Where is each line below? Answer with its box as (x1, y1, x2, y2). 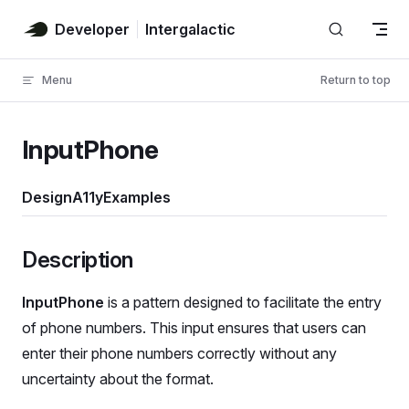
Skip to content (22, 18, 107, 32)
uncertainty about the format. (22, 370, 214, 388)
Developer (55, 19, 130, 38)
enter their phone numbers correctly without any (22, 344, 337, 362)
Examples (103, 188, 171, 206)
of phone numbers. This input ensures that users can (22, 319, 366, 337)
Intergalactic (145, 19, 236, 38)
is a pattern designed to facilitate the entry (104, 293, 382, 311)
